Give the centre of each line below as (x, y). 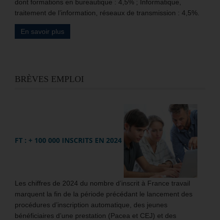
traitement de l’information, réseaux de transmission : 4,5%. (107, 13)
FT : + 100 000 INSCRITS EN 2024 (68, 140)
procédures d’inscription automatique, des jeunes (91, 205)
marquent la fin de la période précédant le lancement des (104, 194)
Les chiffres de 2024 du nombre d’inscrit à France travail (102, 183)
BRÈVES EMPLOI (49, 79)
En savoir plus (42, 31)
